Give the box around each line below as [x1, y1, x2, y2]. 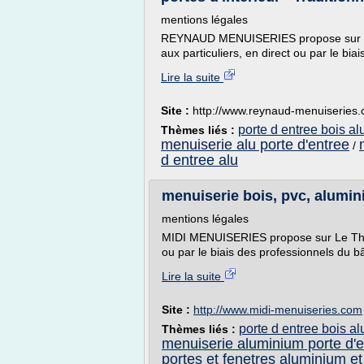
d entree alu [161, 152, 238, 168]
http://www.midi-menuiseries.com [193, 303, 362, 316]
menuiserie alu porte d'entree [161, 136, 349, 153]
